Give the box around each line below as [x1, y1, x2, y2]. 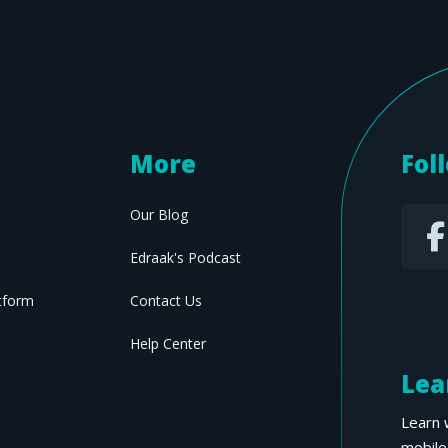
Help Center [130, 334, 207, 353]
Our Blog [130, 205, 189, 224]
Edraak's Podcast [130, 248, 242, 267]
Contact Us [130, 291, 203, 310]
